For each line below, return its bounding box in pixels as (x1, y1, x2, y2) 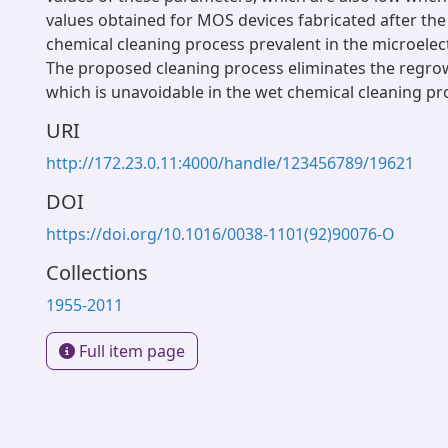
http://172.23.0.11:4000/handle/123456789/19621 (46, 152, 414, 174)
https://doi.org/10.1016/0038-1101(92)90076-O (46, 223, 395, 245)
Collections (46, 259, 148, 286)
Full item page (75, 340, 185, 362)
